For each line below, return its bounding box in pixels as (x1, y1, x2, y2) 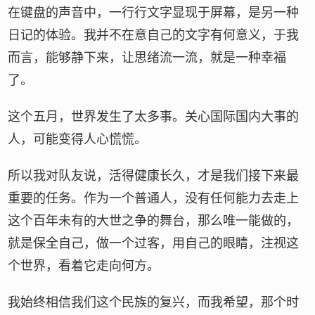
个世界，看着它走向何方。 (8, 259, 160, 273)
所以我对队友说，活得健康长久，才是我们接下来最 (8, 169, 300, 183)
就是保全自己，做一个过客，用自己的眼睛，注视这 (8, 236, 300, 250)
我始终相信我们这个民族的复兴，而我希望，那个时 (8, 295, 300, 309)
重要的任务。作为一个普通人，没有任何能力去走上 (8, 191, 300, 205)
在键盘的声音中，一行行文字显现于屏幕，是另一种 (8, 6, 300, 20)
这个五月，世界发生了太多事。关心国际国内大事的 (8, 110, 300, 124)
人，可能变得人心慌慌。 (8, 132, 148, 146)
